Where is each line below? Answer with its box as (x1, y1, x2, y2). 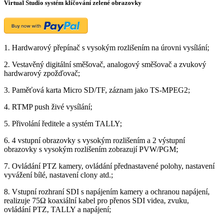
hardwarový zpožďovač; (4, 69, 80, 77)
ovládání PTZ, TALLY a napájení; (4, 205, 111, 214)
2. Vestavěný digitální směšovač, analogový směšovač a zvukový (4, 60, 206, 69)
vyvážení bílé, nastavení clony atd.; (4, 170, 113, 179)
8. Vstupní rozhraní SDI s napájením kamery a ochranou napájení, (4, 187, 210, 196)
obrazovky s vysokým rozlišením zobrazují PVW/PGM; (4, 145, 178, 153)
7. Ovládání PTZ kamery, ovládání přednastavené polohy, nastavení (4, 161, 215, 170)
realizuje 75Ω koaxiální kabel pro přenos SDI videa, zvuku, (4, 196, 189, 205)
